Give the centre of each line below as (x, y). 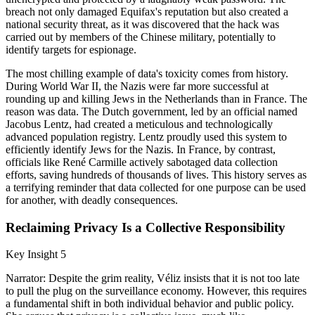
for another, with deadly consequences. (92, 200)
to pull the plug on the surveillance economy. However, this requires (156, 291)
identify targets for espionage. (71, 50)
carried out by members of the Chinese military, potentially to (141, 37)
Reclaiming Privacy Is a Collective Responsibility (146, 227)
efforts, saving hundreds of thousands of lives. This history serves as (156, 175)
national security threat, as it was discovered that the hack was (142, 24)
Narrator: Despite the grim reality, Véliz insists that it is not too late (153, 278)
